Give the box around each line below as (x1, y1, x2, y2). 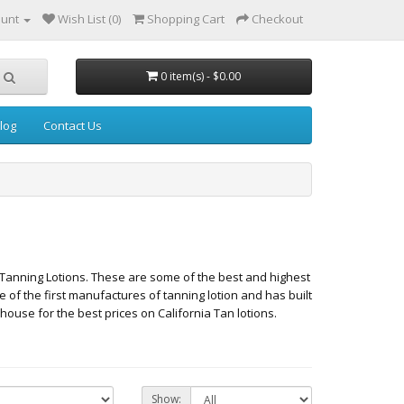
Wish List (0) (58, 11, 121, 27)
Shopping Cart (147, 11, 225, 27)
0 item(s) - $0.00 (161, 69, 242, 84)
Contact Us (43, 117, 102, 133)
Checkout (252, 11, 303, 27)
